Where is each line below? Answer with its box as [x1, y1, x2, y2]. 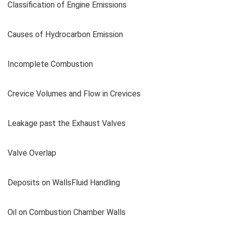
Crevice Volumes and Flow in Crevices [8, 88, 141, 98]
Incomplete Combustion [8, 59, 93, 69]
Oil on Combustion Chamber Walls [8, 207, 126, 217]
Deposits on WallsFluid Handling [8, 177, 120, 187]
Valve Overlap [8, 148, 56, 158]
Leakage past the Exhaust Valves [8, 118, 126, 128]
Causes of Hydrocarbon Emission [8, 29, 123, 39]
